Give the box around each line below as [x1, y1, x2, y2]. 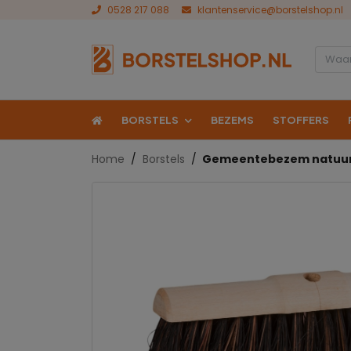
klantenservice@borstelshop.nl [197, 3, 343, 16]
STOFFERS [273, 114, 329, 126]
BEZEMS [211, 114, 254, 126]
